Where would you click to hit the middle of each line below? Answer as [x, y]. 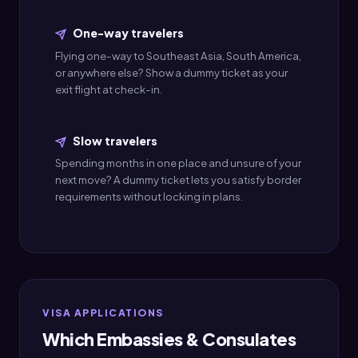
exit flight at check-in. [109, 89]
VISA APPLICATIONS [103, 312]
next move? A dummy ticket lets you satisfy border [178, 179]
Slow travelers [113, 140]
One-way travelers [127, 33]
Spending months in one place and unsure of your [178, 162]
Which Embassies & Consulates [169, 339]
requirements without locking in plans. [149, 196]
